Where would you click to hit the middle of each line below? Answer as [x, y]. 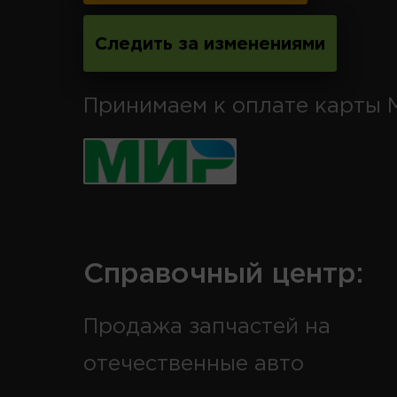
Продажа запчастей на [207, 327]
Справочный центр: [223, 274]
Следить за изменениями [210, 44]
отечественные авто [194, 364]
